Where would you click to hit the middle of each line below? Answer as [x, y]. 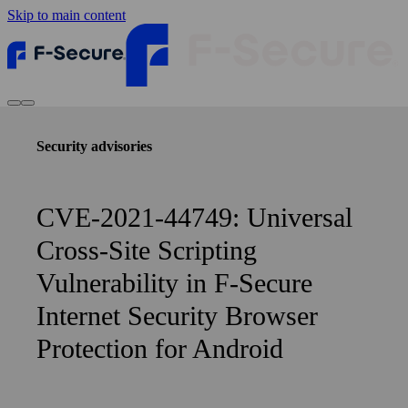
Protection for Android [160, 348]
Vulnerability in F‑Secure [174, 283]
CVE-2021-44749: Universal [194, 217]
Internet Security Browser [177, 316]
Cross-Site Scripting [147, 250]
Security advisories [94, 146]
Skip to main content [66, 15]
